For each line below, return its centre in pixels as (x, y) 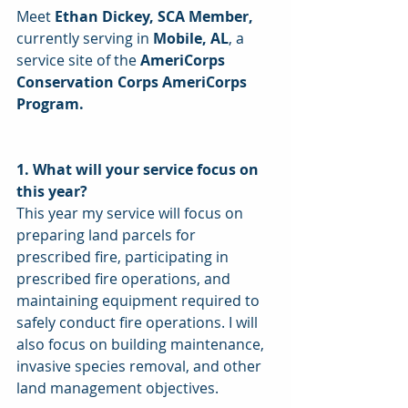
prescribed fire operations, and (125, 278)
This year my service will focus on (132, 213)
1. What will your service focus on (139, 169)
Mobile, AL (191, 38)
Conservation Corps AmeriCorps (133, 82)
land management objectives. (119, 388)
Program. (52, 103)
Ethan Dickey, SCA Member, (152, 16)
